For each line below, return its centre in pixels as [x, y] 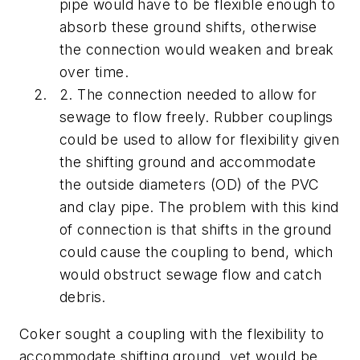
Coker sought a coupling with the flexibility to [172, 333]
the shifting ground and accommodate [188, 162]
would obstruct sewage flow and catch [191, 275]
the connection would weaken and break [197, 50]
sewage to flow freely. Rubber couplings [196, 117]
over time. [94, 72]
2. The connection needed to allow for [188, 95]
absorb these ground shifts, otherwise [188, 27]
